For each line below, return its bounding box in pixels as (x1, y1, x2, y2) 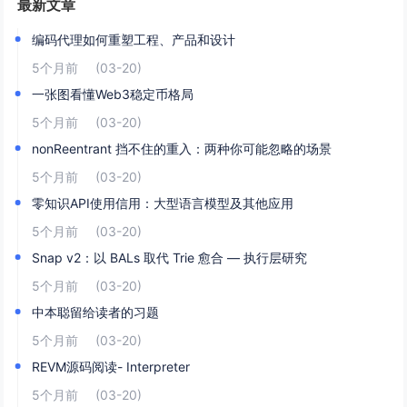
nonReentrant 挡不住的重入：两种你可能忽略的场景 (32, 141, 333, 156)
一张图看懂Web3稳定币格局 (32, 86, 194, 102)
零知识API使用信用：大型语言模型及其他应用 (32, 195, 294, 211)
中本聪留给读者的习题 (32, 304, 160, 320)
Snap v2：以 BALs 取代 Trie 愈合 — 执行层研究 (32, 250, 308, 265)
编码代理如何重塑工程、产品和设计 (32, 32, 236, 47)
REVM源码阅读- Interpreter (32, 359, 191, 374)
